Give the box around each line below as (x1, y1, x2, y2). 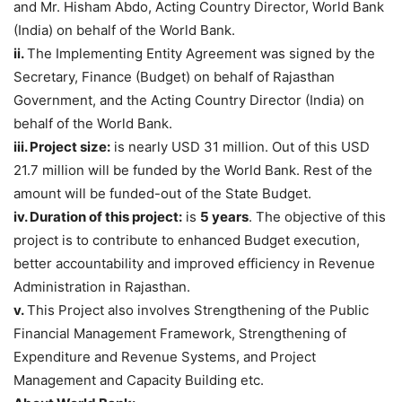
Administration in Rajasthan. (13, 278, 190, 296)
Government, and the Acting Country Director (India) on (13, 92, 364, 109)
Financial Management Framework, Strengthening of (13, 325, 346, 343)
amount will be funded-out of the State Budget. (13, 185, 311, 203)
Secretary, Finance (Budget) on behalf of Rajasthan (13, 68, 335, 86)
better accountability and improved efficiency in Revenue (13, 255, 375, 273)
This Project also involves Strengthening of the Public (27, 301, 369, 319)
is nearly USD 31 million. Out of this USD (110, 138, 370, 156)
